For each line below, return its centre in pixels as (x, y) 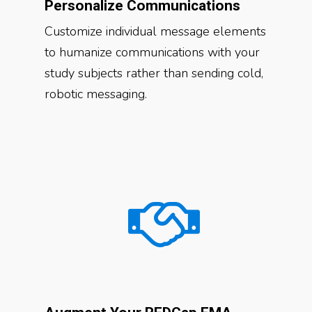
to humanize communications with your (152, 52)
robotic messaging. (96, 94)
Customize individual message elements (155, 31)
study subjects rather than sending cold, (154, 73)
